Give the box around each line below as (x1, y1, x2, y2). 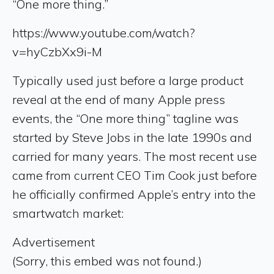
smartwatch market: (12, 206, 124, 221)
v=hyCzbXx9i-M (12, 44, 102, 59)
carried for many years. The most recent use (12, 149, 257, 164)
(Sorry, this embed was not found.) (12, 253, 202, 268)
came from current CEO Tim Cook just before (12, 168, 257, 183)
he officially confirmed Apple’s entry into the (12, 187, 256, 202)
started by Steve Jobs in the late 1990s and (12, 130, 252, 145)
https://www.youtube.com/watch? (12, 25, 195, 40)
